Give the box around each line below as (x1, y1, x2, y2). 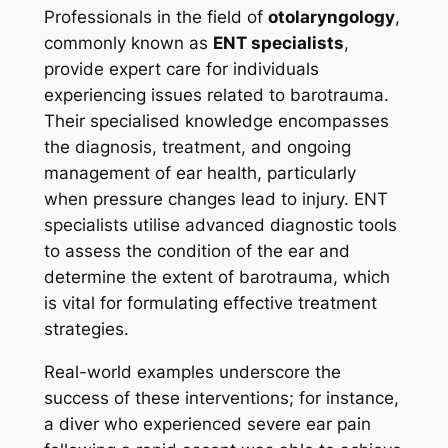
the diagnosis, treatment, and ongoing (43, 137, 351, 158)
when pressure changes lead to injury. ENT (43, 189, 388, 210)
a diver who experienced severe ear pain (43, 414, 371, 435)
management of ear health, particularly (43, 163, 356, 184)
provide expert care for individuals (43, 59, 319, 80)
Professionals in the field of (43, 7, 268, 28)
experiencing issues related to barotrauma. (43, 85, 389, 106)
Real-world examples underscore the (43, 362, 341, 383)
